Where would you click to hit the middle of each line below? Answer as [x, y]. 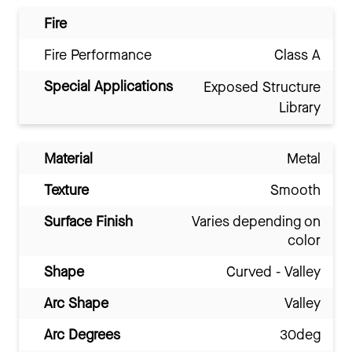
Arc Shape [76, 304]
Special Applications [108, 87]
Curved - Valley [273, 272]
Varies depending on [256, 222]
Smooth [295, 191]
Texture [66, 191]
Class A [297, 55]
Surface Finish [88, 222]
